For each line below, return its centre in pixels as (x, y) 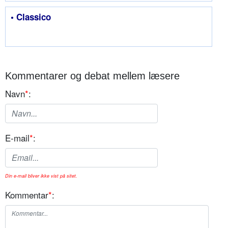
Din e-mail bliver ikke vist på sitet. (41, 176)
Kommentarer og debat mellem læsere (92, 76)
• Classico (31, 17)
